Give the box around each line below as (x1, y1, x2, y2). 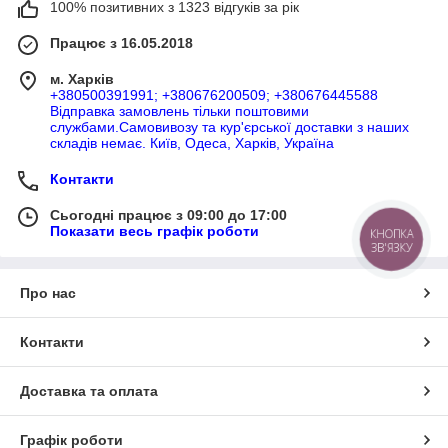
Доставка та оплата (20, 382, 158, 399)
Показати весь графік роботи (50, 222, 259, 239)
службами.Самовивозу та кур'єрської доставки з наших (50, 118, 409, 135)
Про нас (20, 284, 76, 301)
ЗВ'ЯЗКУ (370, 239, 413, 255)
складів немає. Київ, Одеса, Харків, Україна (50, 134, 334, 151)
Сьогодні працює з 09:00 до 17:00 (50, 206, 287, 223)
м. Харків (50, 70, 114, 87)
